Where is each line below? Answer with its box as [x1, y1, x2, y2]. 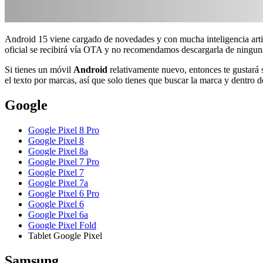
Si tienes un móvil [5, 64, 73, 75]
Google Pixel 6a [28, 209, 88, 220]
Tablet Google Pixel [28, 230, 102, 241]
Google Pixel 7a [28, 177, 88, 188]
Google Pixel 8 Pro [28, 124, 99, 135]
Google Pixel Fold [28, 220, 96, 230]
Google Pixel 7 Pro [28, 156, 99, 167]
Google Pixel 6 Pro [28, 188, 99, 198]
